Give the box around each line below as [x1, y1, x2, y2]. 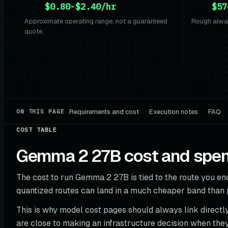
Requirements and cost [69, 107, 139, 116]
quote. [24, 27, 44, 36]
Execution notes [149, 107, 198, 116]
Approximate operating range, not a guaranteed [24, 17, 167, 25]
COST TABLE [16, 126, 58, 133]
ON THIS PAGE [16, 108, 65, 115]
